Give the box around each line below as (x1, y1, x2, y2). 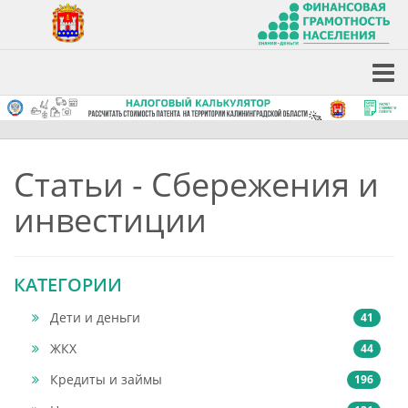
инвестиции (14, 197, 207, 242)
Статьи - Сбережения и (14, 161, 379, 207)
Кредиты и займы (50, 370, 162, 388)
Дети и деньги (50, 308, 140, 326)
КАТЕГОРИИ (14, 271, 122, 297)
